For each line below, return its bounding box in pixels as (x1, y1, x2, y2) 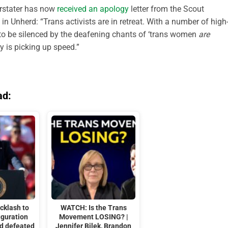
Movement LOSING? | (59, 212, 128, 221)
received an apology (57, 4, 129, 14)
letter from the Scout (129, 4, 204, 14)
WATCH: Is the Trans (60, 203, 127, 212)
